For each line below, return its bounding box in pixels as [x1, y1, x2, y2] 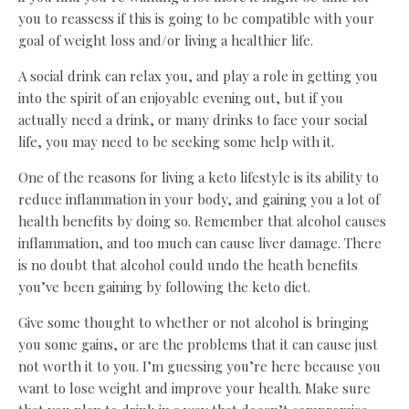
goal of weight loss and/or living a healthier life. [18, 31, 313, 50]
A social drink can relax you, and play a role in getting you [18, 67, 378, 86]
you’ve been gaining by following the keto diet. [18, 278, 310, 297]
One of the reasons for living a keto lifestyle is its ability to [18, 168, 379, 187]
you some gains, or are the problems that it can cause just [18, 335, 378, 354]
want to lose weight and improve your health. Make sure [18, 379, 371, 398]
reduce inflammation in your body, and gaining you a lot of [18, 190, 380, 209]
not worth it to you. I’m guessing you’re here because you [18, 357, 381, 376]
